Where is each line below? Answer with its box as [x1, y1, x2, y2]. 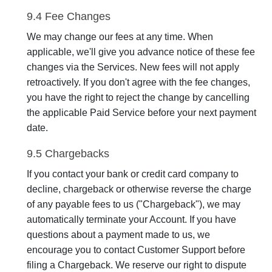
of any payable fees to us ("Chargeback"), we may [27, 199, 240, 209]
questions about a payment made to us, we [27, 229, 210, 240]
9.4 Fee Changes [27, 10, 110, 22]
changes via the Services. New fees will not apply [27, 62, 239, 72]
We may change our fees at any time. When [27, 32, 213, 42]
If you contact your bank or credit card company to [27, 169, 239, 179]
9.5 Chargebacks [27, 148, 109, 160]
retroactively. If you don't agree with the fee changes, [27, 77, 250, 87]
